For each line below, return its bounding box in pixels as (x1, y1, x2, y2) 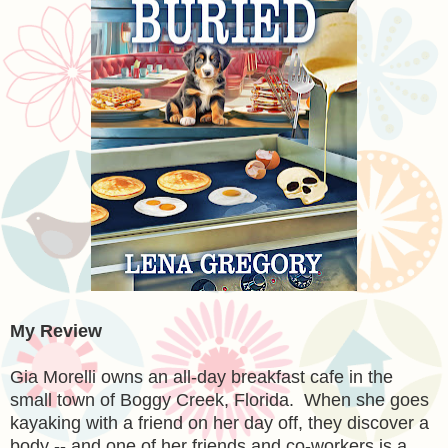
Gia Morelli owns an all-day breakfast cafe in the (10, 366, 393, 387)
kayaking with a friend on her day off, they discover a (10, 412, 429, 433)
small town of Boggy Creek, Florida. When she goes (10, 389, 429, 410)
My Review (10, 320, 102, 341)
